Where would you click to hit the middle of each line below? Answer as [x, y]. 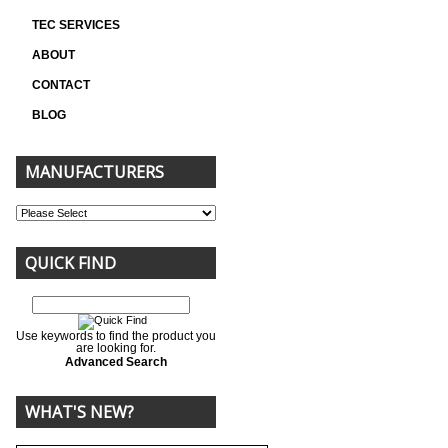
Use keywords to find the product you [116, 336]
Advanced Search [116, 362]
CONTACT [61, 85]
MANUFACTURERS [94, 172]
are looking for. [116, 348]
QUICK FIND [70, 263]
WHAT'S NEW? [79, 412]
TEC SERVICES [77, 25]
